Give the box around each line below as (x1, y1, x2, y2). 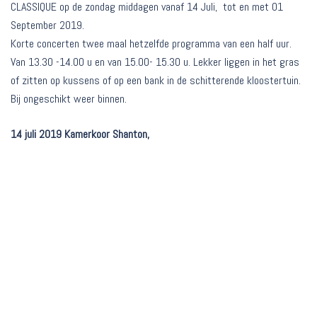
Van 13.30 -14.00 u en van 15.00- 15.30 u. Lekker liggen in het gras (11, 54, 299, 70)
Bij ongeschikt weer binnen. (11, 91, 127, 107)
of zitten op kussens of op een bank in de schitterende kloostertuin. (11, 73, 301, 88)
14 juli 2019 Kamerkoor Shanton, (11, 127, 149, 142)
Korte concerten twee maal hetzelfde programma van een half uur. (11, 36, 292, 52)
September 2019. (11, 18, 84, 33)
